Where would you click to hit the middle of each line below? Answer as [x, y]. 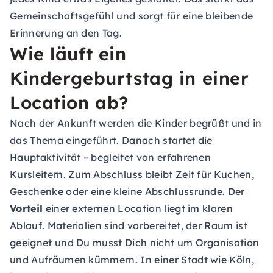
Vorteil [27, 208]
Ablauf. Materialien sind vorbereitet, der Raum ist [129, 225]
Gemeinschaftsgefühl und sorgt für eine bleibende [132, 16]
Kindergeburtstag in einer [129, 78]
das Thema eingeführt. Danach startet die [111, 140]
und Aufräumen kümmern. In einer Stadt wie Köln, [132, 260]
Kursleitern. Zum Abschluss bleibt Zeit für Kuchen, [132, 174]
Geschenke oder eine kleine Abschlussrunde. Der [127, 191]
